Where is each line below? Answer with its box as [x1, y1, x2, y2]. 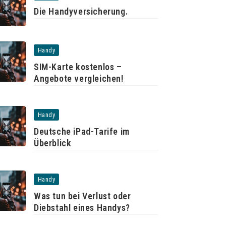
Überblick [34, 138, 72, 148]
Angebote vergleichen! [34, 73, 124, 84]
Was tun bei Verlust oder [34, 191, 131, 201]
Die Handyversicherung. [34, 6, 129, 17]
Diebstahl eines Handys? [34, 202, 130, 213]
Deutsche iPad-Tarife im [34, 126, 130, 137]
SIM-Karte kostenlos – [34, 62, 122, 72]
